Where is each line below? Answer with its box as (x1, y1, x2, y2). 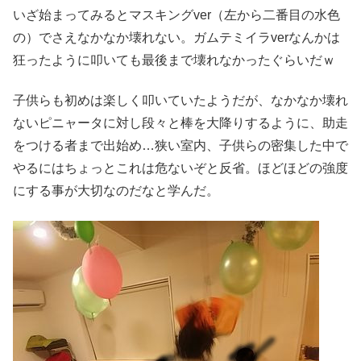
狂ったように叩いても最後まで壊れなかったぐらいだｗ (13, 52, 335, 67)
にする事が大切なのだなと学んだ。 (13, 184, 219, 198)
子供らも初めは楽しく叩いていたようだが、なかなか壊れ (13, 93, 348, 108)
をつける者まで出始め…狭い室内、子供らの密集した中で (13, 139, 348, 153)
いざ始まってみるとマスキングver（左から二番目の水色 (13, 7, 340, 22)
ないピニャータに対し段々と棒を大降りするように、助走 (13, 116, 348, 131)
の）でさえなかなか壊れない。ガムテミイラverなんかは (13, 30, 340, 44)
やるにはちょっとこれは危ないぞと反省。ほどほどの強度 (13, 161, 348, 176)
